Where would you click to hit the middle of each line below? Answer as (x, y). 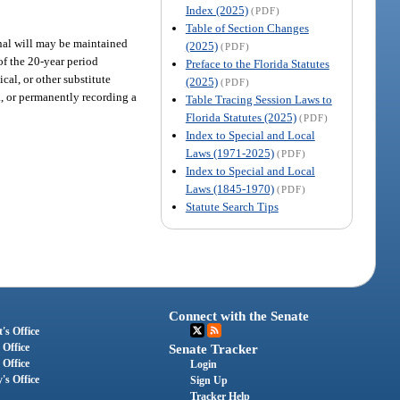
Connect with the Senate (239, 316)
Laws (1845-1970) (229, 189)
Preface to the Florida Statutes (257, 64)
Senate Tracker (214, 349)
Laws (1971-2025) (229, 154)
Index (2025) (217, 11)
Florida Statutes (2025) (241, 118)
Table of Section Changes (247, 29)
